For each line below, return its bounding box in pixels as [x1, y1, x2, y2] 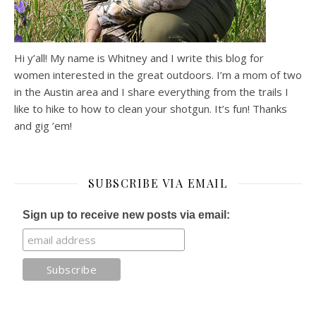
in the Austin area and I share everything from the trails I [14, 85, 288, 99]
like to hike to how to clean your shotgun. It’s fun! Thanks [14, 102, 287, 116]
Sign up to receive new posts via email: [23, 209, 231, 221]
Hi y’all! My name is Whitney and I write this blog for [14, 51, 264, 65]
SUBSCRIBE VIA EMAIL [87, 176, 229, 190]
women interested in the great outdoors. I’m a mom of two [14, 68, 302, 82]
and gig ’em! [14, 119, 72, 133]
